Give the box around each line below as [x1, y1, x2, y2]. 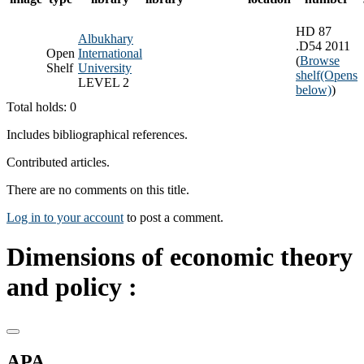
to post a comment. [123, 210, 223, 224]
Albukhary [78, 31, 133, 45]
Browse [300, 53, 340, 67]
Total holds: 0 [6, 99, 76, 114]
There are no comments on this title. [6, 182, 189, 197]
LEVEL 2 [78, 75, 129, 89]
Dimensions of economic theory [6, 242, 353, 272]
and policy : [6, 272, 137, 302]
